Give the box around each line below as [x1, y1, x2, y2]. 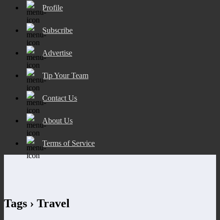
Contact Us [42, 93, 77, 102]
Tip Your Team [42, 71, 88, 80]
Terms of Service [42, 138, 95, 147]
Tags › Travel [4, 196, 70, 210]
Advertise [42, 48, 72, 57]
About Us [42, 116, 73, 125]
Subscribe [42, 26, 73, 34]
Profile [42, 3, 63, 12]
